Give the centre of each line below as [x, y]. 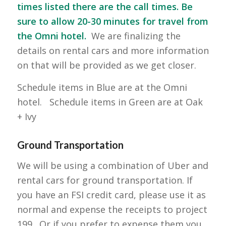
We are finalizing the [133, 36]
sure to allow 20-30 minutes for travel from [112, 21]
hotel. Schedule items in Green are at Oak [110, 102]
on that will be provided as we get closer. [106, 65]
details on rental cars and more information [113, 51]
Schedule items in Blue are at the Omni [102, 88]
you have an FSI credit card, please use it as [111, 194]
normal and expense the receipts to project [112, 209]
